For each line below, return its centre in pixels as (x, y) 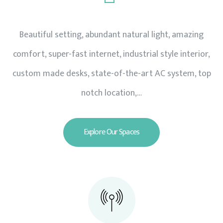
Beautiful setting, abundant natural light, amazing (111, 35)
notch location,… (111, 93)
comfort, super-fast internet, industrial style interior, (111, 55)
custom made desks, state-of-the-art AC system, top (111, 74)
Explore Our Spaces (111, 132)
